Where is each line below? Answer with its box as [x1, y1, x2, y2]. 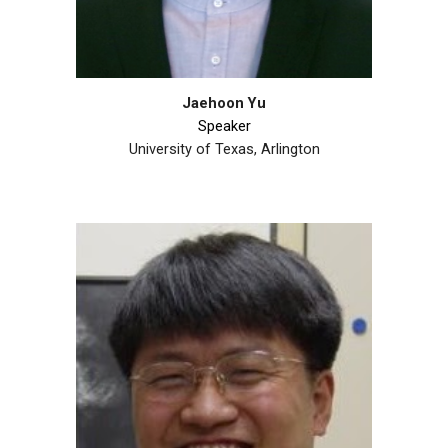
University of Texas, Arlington [128, 139, 320, 158]
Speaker [197, 116, 251, 135]
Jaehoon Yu [182, 93, 266, 112]
